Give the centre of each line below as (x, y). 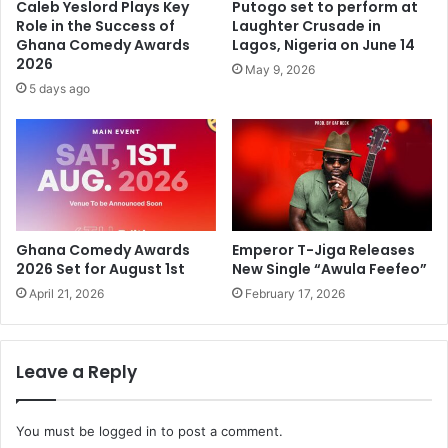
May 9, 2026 (280, 69)
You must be (57, 431)
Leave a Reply (76, 372)
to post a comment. (220, 431)
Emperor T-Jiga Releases (323, 250)
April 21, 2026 (66, 294)
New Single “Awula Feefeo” (329, 269)
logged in (128, 431)
